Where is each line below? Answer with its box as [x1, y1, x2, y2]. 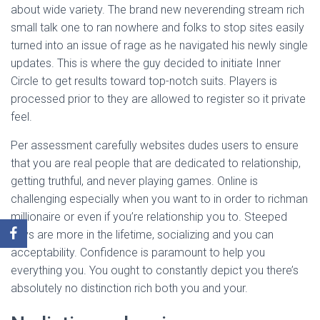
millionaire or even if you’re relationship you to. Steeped [11, 210, 287, 224]
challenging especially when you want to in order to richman [11, 192, 308, 206]
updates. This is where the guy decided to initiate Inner [11, 56, 281, 70]
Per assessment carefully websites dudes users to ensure [11, 139, 299, 152]
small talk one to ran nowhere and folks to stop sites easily [11, 21, 304, 34]
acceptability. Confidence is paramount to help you [11, 246, 265, 259]
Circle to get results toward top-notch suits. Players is [11, 74, 277, 88]
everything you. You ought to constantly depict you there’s [11, 264, 299, 277]
